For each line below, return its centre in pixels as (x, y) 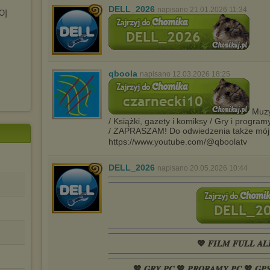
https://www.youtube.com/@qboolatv (178, 142)
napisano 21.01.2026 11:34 (202, 10)
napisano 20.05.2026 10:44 (202, 168)
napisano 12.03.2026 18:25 (185, 74)
